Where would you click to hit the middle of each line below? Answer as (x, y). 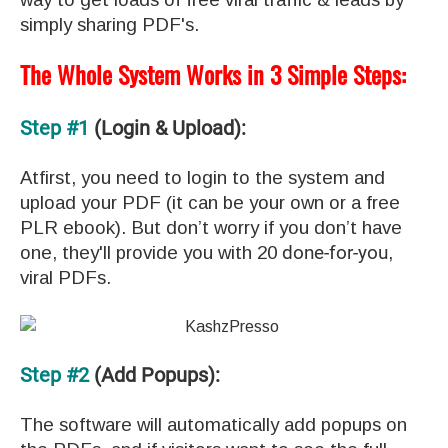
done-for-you (335, 252)
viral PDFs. (65, 277)
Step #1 (54, 127)
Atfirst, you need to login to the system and (202, 177)
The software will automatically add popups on (213, 424)
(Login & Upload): (167, 127)
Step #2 (54, 374)
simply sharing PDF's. (109, 24)
